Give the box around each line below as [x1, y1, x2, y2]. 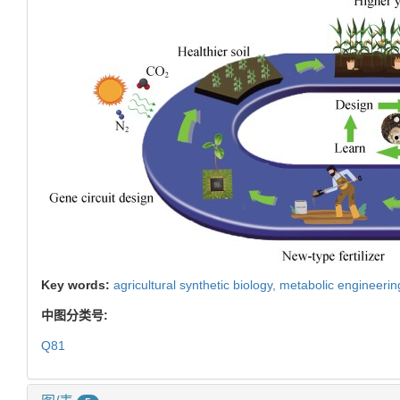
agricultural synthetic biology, [113, 277, 279, 292]
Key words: [41, 277, 113, 292]
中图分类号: [41, 307, 112, 322]
